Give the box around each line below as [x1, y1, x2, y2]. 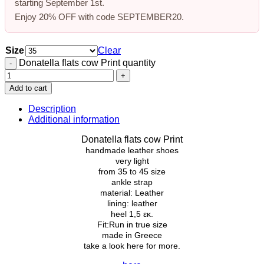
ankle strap [111, 177, 153, 187]
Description [28, 103, 76, 114]
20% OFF [39, 11, 76, 22]
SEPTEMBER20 [117, 11, 181, 22]
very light [115, 156, 149, 166]
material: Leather [100, 187, 164, 197]
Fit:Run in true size [97, 219, 167, 229]
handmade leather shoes [85, 145, 179, 155]
